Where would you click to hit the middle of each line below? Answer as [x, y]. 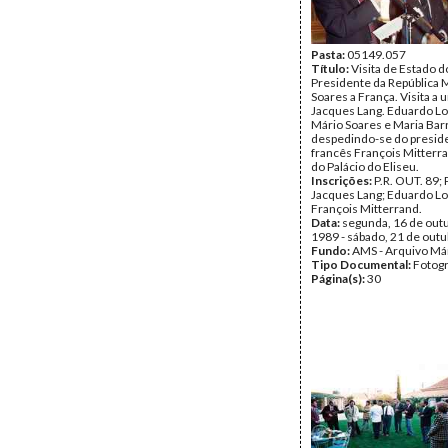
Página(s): [339, 278]
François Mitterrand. [366, 208]
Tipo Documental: [362, 264]
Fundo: [331, 250]
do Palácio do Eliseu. [365, 166]
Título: [331, 68]
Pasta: [329, 54]
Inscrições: [342, 180]
